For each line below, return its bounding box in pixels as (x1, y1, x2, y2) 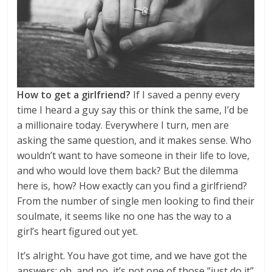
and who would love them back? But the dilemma (17, 164, 239, 177)
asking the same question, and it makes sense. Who (17, 134, 252, 147)
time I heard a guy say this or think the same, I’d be (17, 103, 249, 117)
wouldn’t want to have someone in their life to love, (17, 149, 250, 162)
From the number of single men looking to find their (17, 194, 255, 208)
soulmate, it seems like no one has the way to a (17, 209, 232, 223)
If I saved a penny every (133, 88, 240, 101)
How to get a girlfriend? (17, 88, 131, 101)
